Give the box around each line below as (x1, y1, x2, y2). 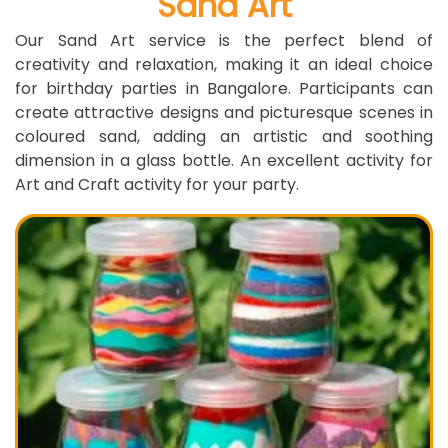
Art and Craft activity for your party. (15, 173, 299, 196)
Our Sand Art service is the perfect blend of (15, 29, 433, 52)
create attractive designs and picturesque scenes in (15, 101, 433, 124)
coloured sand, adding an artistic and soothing (15, 125, 433, 148)
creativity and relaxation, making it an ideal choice (15, 53, 433, 76)
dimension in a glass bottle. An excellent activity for (15, 149, 433, 172)
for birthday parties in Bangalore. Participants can (15, 77, 433, 100)
